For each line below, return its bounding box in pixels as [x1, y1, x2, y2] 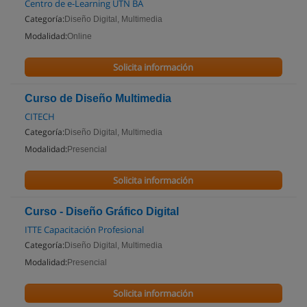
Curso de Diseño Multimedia [25, 93, 171, 104]
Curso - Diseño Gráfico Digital [25, 206, 179, 217]
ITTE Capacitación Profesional [25, 223, 144, 236]
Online [67, 32, 92, 41]
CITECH [25, 110, 55, 123]
